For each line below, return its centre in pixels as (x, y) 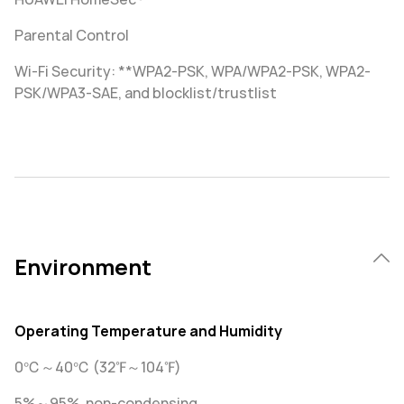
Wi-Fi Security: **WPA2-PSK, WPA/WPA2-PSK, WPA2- (193, 72)
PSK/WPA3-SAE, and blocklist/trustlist (146, 93)
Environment (83, 267)
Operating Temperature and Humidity (148, 331)
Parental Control (72, 36)
